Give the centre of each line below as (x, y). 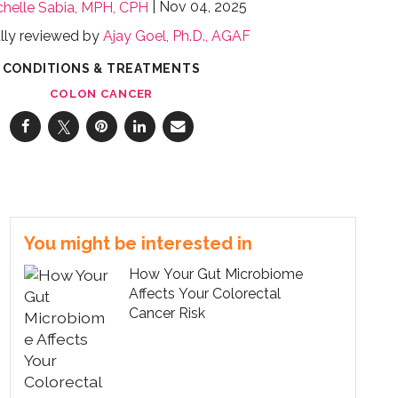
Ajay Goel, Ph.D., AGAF (176, 36)
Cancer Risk (167, 314)
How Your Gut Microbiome (216, 275)
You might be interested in (138, 244)
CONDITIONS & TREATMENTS (101, 68)
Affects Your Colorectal (205, 294)
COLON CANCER (101, 93)
